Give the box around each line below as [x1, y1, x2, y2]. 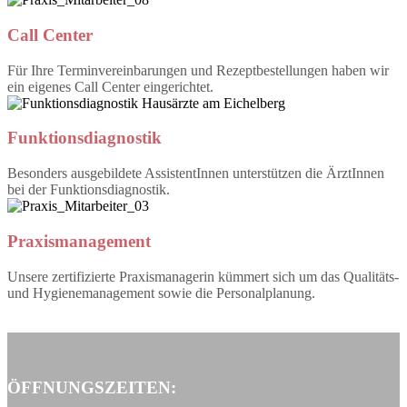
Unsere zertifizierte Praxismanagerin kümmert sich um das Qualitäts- [7, 268, 399, 284]
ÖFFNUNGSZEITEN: [7, 378, 176, 398]
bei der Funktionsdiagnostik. [7, 182, 170, 198]
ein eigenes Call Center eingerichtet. [7, 78, 213, 94]
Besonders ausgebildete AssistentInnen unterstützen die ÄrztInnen [7, 165, 384, 182]
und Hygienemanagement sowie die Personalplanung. [7, 284, 315, 301]
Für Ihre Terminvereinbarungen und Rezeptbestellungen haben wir [7, 62, 389, 78]
